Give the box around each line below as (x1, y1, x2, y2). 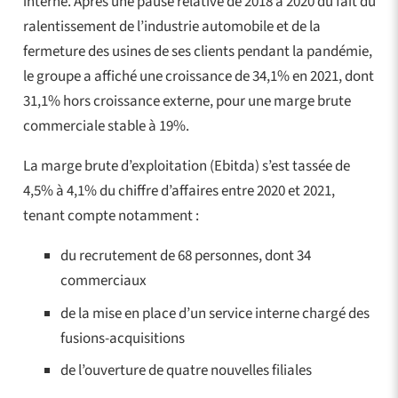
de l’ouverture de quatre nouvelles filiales (60, 360, 312, 382)
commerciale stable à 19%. (22, 115, 189, 138)
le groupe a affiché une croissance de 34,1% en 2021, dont (22, 66, 374, 88)
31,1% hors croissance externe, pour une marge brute (22, 91, 351, 113)
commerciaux (60, 270, 147, 292)
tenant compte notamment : (22, 205, 199, 227)
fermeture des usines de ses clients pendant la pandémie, (22, 41, 372, 63)
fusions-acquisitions (60, 327, 185, 349)
